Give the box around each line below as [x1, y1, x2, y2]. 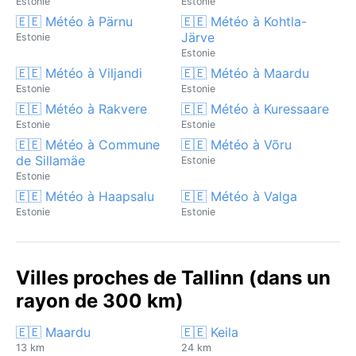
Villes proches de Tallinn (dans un [16, 265, 331, 289]
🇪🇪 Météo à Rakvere [16, 100, 147, 117]
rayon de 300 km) [16, 288, 184, 312]
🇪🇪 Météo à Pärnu [16, 13, 133, 29]
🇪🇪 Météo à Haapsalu [16, 188, 154, 204]
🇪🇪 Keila [181, 323, 238, 340]
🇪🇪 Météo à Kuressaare [181, 100, 329, 117]
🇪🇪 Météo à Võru [181, 136, 292, 153]
